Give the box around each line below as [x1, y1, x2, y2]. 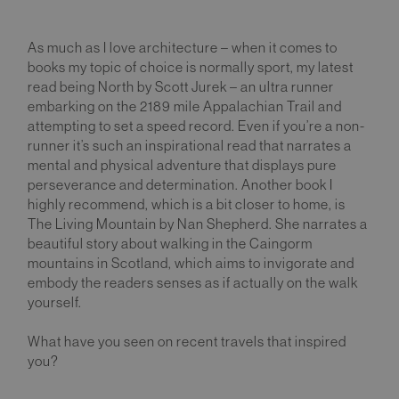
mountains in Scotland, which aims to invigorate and [28, 255, 354, 271]
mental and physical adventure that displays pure [28, 157, 337, 173]
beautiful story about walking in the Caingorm [28, 235, 313, 251]
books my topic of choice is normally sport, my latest [28, 59, 354, 75]
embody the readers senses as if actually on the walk [28, 274, 358, 290]
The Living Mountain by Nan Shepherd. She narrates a [28, 216, 368, 232]
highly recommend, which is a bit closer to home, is [28, 196, 346, 212]
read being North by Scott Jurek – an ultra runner [28, 78, 334, 94]
